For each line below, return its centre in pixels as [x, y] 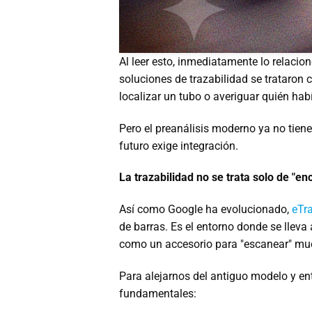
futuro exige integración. [179, 146]
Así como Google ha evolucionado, [205, 210]
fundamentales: [158, 293]
